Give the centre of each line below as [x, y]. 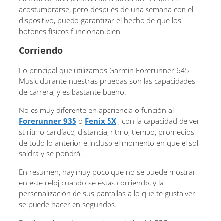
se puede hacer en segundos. [68, 204]
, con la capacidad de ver [158, 121]
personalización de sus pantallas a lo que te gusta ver [107, 193]
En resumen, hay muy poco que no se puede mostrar [107, 171]
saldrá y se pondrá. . [53, 153]
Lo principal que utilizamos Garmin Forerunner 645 [104, 70]
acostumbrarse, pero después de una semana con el [106, 9]
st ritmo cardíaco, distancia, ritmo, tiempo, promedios [107, 131]
